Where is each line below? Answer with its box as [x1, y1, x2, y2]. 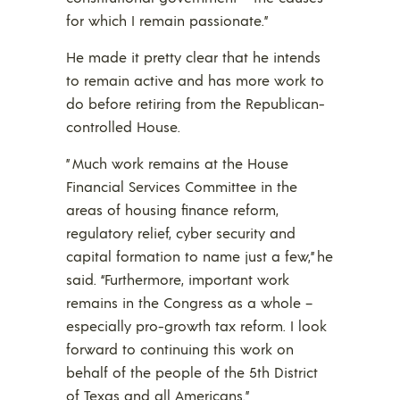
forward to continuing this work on [66, 338, 294, 358]
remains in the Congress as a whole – [66, 292, 312, 312]
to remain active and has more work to [66, 70, 324, 89]
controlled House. [66, 116, 180, 136]
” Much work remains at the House [66, 153, 288, 172]
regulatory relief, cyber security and [66, 222, 296, 242]
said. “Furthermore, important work [66, 269, 289, 288]
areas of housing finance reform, [66, 199, 279, 219]
